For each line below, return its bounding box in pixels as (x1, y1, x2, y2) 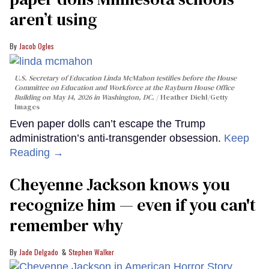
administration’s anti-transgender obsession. (10, 132, 224, 145)
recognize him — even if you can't (10, 193, 256, 217)
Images (14, 102, 40, 112)
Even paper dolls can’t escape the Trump (10, 118, 205, 130)
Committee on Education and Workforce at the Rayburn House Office (14, 83, 234, 93)
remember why (10, 214, 123, 237)
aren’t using (10, 7, 97, 31)
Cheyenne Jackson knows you (10, 173, 230, 196)
